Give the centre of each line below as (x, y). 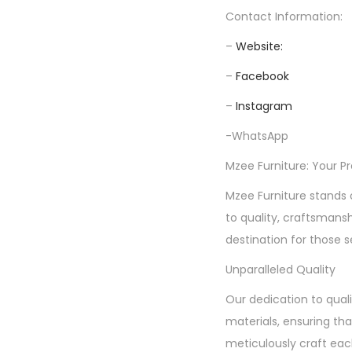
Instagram (264, 106)
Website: (259, 46)
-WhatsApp (257, 136)
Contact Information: (284, 16)
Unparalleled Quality (280, 269)
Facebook (262, 76)
